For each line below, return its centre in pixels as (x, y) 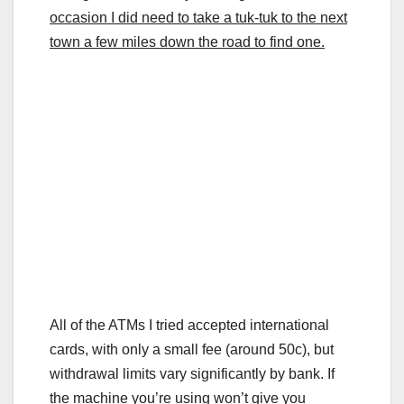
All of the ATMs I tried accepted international (189, 325)
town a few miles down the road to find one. (187, 41)
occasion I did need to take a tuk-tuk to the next (198, 17)
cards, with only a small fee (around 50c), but (192, 349)
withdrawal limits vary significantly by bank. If (192, 373)
